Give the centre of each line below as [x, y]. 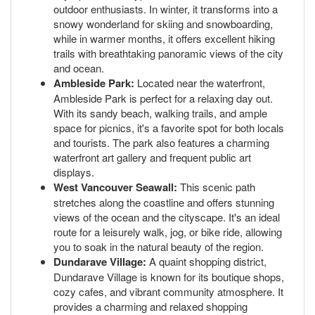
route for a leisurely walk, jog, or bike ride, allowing [168, 231]
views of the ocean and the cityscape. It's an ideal [167, 217]
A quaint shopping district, [206, 261]
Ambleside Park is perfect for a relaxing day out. [163, 98]
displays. [74, 172]
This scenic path [216, 186]
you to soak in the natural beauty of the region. [159, 246]
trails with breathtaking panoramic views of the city [168, 53]
